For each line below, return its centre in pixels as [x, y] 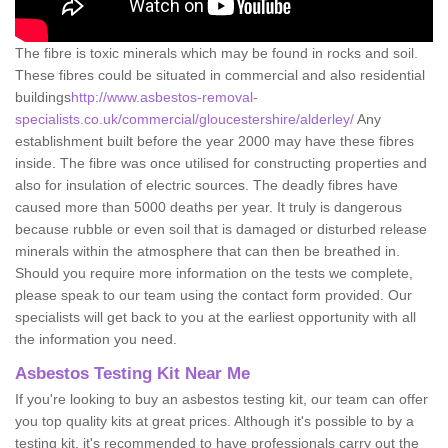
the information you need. [96, 338]
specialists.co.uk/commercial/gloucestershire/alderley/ [186, 118]
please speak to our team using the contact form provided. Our [213, 294]
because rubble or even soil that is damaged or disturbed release [221, 228]
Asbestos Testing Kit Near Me [132, 373]
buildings [43, 96]
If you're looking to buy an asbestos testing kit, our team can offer [221, 398]
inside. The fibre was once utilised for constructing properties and [221, 162]
